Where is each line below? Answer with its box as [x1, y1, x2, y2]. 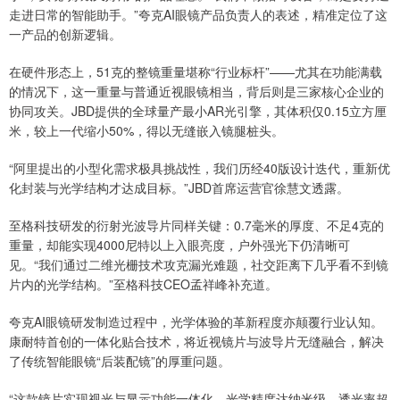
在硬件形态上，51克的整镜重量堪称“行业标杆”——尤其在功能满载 [9, 62, 382, 80]
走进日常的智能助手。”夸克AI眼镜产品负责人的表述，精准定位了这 [9, 4, 387, 23]
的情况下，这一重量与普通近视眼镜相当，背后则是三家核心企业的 [9, 81, 384, 100]
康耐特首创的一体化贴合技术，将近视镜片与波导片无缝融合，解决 [9, 331, 384, 350]
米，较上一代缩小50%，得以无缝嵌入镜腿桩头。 [9, 121, 284, 139]
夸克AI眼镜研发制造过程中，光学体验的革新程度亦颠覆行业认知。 [9, 312, 383, 330]
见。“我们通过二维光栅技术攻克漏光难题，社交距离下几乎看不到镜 [9, 254, 388, 273]
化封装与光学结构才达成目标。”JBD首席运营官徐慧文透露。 [9, 178, 349, 196]
